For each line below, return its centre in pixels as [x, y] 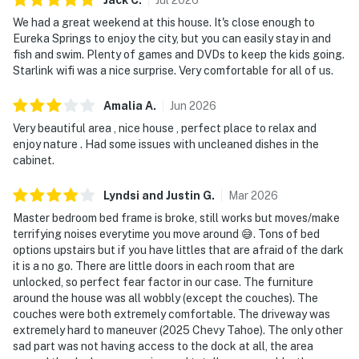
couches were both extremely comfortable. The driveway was [171, 314]
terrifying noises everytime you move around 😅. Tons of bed [166, 234]
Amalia [123, 105]
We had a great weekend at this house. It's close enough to [164, 22]
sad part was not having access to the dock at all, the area [163, 346]
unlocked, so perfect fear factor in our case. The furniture [163, 282]
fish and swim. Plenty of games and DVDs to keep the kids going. [179, 54]
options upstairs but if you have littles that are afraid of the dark [178, 250]
